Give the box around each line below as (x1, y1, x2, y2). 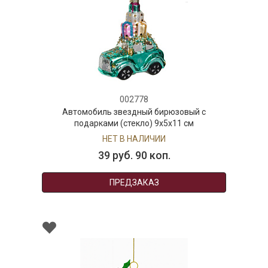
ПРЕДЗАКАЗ (109, 178, 159, 188)
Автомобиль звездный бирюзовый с (62, 107, 206, 117)
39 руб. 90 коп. (98, 149, 170, 162)
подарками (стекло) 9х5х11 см (74, 118, 194, 129)
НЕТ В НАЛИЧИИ (102, 134, 166, 144)
